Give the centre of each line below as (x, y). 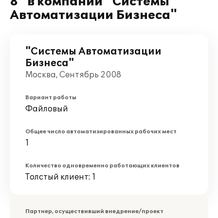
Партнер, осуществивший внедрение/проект (94, 211)
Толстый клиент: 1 (61, 177)
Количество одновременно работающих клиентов (102, 166)
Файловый (47, 109)
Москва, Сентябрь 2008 (73, 75)
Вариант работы (51, 98)
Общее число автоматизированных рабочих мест (101, 132)
